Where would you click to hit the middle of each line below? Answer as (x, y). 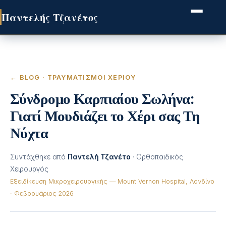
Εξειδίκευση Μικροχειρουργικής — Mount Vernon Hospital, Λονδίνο (112, 181)
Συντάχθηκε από (39, 157)
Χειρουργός (29, 169)
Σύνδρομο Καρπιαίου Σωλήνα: (102, 98)
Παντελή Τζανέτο (99, 157)
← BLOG (25, 77)
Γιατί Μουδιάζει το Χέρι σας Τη (105, 115)
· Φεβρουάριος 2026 (42, 193)
